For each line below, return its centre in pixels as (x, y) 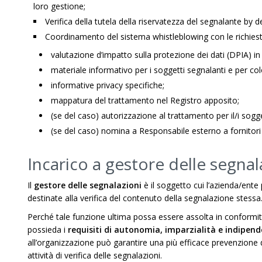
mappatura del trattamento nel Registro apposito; (145, 100)
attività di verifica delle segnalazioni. (95, 255)
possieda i (48, 230)
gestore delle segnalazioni (88, 185)
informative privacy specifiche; (108, 85)
